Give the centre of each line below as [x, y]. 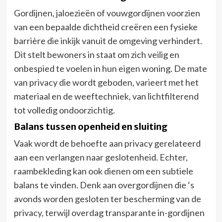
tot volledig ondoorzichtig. [64, 110]
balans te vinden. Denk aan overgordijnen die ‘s [104, 185]
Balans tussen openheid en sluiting [90, 126]
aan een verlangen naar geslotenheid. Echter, [101, 157]
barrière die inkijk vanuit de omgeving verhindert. [108, 40]
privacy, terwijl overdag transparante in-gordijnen [109, 212]
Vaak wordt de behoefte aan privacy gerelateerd [107, 143]
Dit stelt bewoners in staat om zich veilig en [96, 54]
